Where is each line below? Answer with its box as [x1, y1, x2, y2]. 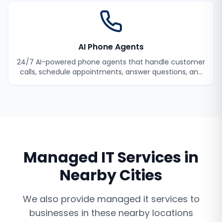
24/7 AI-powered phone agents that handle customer [17, 57, 205, 67]
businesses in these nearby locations [29, 207, 193, 219]
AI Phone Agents [78, 41, 144, 53]
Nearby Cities [59, 165, 163, 186]
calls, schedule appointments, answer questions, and [19, 67, 203, 77]
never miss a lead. [80, 77, 142, 87]
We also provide [22, 193, 97, 205]
